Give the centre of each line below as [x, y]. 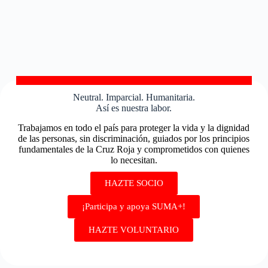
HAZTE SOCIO [134, 183]
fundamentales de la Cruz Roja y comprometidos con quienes [134, 149]
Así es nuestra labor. [134, 108]
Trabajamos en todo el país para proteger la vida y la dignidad [134, 127]
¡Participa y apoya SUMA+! [134, 206]
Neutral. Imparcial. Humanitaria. [134, 98]
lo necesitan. [134, 160]
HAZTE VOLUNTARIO [134, 229]
